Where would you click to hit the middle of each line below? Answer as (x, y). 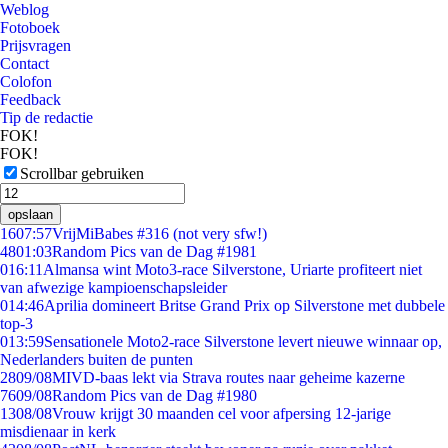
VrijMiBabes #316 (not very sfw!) (159, 233)
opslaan (30, 214)
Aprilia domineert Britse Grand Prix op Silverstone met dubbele (244, 305)
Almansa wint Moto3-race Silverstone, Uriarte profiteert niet (232, 269)
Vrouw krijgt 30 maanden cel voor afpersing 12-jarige (221, 413)
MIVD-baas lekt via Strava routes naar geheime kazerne (228, 377)
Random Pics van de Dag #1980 (154, 395)
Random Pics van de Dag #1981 (154, 251)
